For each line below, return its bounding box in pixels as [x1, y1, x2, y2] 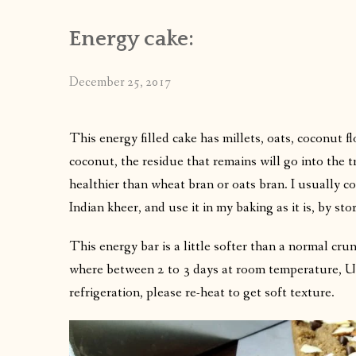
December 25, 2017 [69, 73, 171, 91]
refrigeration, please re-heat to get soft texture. [69, 283, 335, 302]
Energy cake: [69, 26, 194, 51]
